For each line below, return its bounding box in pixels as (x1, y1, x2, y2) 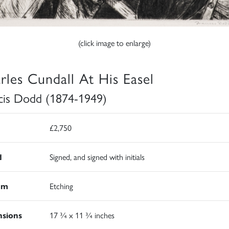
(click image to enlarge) (78, 37, 151, 49)
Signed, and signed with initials (49, 151, 145, 163)
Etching (49, 180, 73, 192)
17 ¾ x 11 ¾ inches (49, 209, 114, 221)
